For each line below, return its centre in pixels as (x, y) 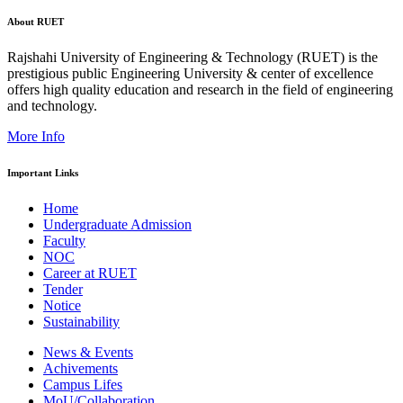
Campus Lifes (83, 384)
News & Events (88, 352)
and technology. (52, 105)
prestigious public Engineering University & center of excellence (190, 73)
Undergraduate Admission (117, 224)
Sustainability (81, 321)
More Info (36, 136)
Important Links (43, 172)
